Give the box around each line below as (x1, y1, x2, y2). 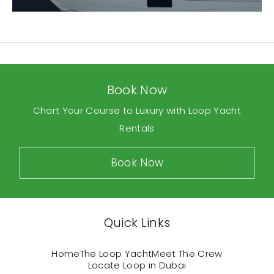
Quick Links (103, 213, 171, 231)
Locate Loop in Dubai (87, 258, 187, 272)
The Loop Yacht (80, 246, 152, 260)
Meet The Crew (152, 246, 223, 260)
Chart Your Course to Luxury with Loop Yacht (32, 103, 242, 117)
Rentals (119, 121, 155, 135)
